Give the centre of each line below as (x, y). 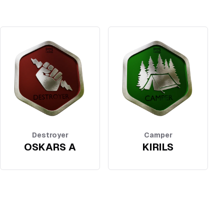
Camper (158, 135)
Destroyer (50, 135)
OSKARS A (50, 147)
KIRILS (158, 147)
